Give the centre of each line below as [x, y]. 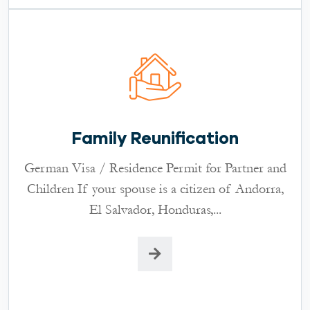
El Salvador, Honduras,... [155, 209]
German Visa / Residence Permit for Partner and [155, 168]
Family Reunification [155, 138]
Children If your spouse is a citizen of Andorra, [155, 189]
